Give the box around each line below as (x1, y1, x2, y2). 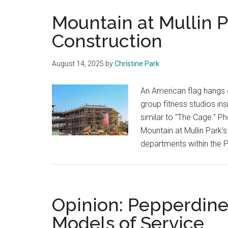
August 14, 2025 (52, 60, 104, 68)
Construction (52, 30, 162, 52)
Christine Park (115, 60, 159, 68)
